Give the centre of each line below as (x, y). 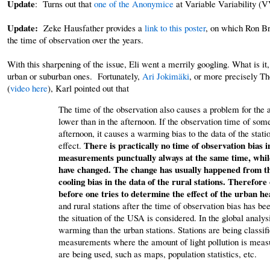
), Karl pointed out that (89, 88)
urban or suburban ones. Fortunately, (75, 76)
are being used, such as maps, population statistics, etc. (157, 253)
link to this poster (175, 27)
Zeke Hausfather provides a (92, 27)
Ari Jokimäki (166, 76)
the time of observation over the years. (76, 39)
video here (29, 88)
